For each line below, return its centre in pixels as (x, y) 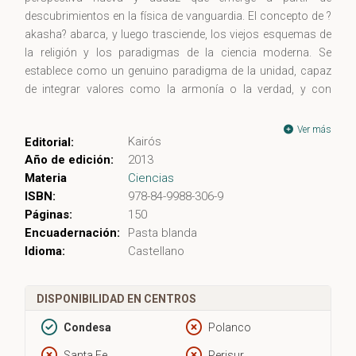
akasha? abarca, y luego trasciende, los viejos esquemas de (178, 35)
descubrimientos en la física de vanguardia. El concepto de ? (178, 16)
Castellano (156, 252)
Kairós (145, 142)
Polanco (230, 328)
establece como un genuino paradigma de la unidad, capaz (178, 71)
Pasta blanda (163, 233)
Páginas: (48, 215)
